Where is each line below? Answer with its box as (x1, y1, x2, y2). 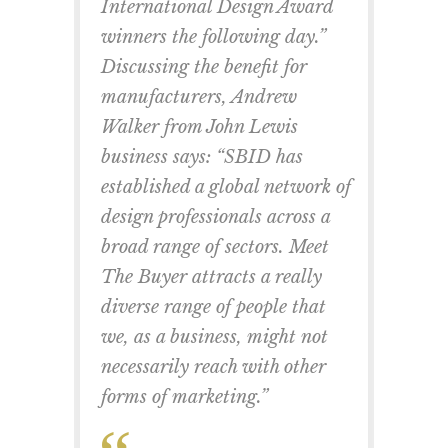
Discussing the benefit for (101, 55, 307, 78)
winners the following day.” (101, 25, 326, 48)
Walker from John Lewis (101, 115, 298, 138)
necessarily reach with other (101, 355, 326, 378)
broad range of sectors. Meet (101, 235, 329, 258)
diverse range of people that (101, 295, 326, 318)
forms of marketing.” (101, 385, 268, 408)
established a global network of (101, 175, 351, 198)
